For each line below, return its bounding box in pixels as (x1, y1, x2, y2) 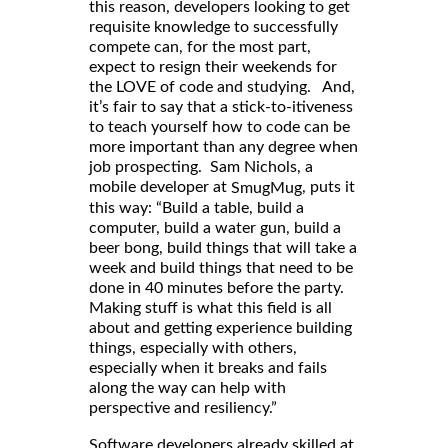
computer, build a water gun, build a (89, 220, 341, 236)
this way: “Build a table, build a (89, 200, 304, 216)
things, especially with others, (89, 340, 297, 356)
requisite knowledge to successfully (89, 19, 338, 36)
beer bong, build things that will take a (89, 240, 357, 256)
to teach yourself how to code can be (89, 119, 350, 136)
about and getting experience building (89, 320, 352, 336)
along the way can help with (89, 380, 286, 396)
